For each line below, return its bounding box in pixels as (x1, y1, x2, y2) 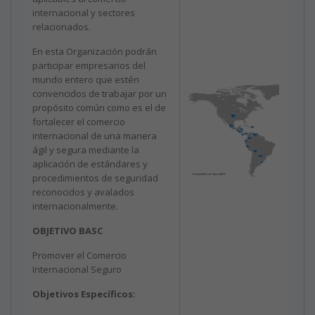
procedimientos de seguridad (32, 171, 158, 184)
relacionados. (32, 20, 91, 33)
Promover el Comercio (32, 248, 127, 262)
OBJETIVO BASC (32, 224, 103, 237)
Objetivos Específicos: (32, 287, 136, 300)
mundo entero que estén (32, 72, 139, 86)
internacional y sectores (32, 6, 135, 19)
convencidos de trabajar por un (32, 86, 167, 100)
